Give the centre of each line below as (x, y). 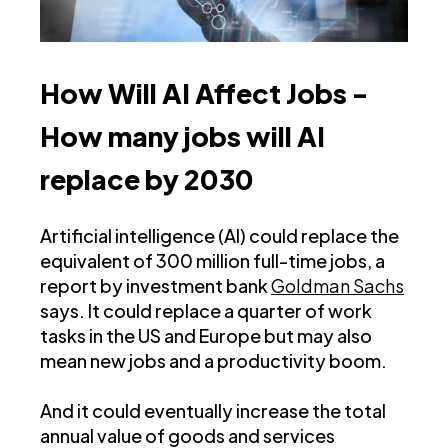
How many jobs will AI (182, 135)
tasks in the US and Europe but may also (206, 335)
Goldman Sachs (337, 285)
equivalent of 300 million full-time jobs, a (212, 260)
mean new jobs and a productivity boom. (213, 360)
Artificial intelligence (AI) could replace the (219, 235)
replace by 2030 (147, 178)
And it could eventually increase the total (213, 410)
